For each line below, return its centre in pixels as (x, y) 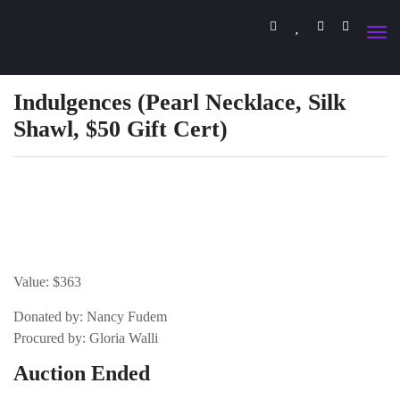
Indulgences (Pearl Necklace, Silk (179, 103)
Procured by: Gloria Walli (86, 338)
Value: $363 (47, 282)
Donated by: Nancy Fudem (90, 317)
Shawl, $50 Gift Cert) (121, 129)
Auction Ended (82, 374)
